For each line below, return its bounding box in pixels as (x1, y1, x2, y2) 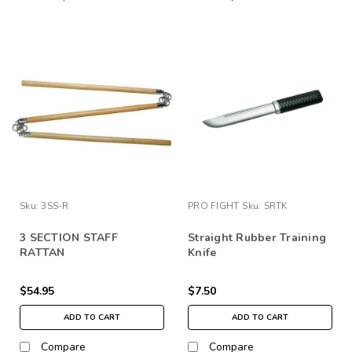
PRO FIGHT (188, 199, 240, 212)
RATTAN (20, 244, 65, 260)
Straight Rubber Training (188, 229, 326, 245)
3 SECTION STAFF (20, 229, 118, 245)
